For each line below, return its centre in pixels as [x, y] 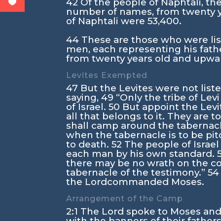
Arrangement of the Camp [125, 199]
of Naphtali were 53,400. [124, 21]
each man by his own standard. [142, 154]
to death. [89, 144]
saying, [84, 97]
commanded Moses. [156, 182]
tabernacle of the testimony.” [137, 172]
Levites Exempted [107, 75]
